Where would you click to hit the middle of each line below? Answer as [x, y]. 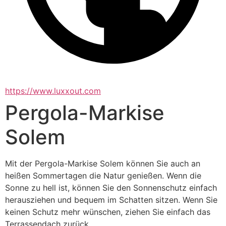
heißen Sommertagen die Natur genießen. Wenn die [103, 176]
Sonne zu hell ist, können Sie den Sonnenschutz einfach [111, 188]
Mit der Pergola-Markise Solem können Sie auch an [103, 164]
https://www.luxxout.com [53, 91]
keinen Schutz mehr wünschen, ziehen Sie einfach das [108, 212]
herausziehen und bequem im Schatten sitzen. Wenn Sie [111, 200]
